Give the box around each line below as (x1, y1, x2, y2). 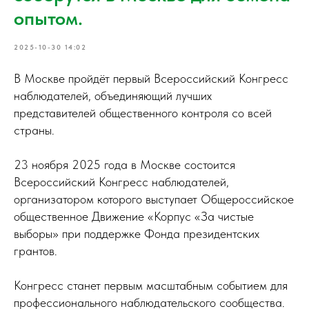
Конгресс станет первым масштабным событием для (14, 278, 288, 293)
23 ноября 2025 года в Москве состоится (14, 157, 235, 172)
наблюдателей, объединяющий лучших (14, 88, 212, 103)
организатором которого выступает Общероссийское (14, 192, 294, 207)
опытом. (14, 6, 83, 30)
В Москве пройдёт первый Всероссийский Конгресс (14, 71, 288, 86)
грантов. (14, 243, 57, 259)
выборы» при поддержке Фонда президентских (14, 226, 259, 241)
